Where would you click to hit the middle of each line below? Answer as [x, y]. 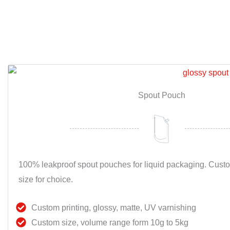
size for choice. [46, 179]
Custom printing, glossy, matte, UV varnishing [114, 207]
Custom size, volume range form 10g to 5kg [110, 222]
